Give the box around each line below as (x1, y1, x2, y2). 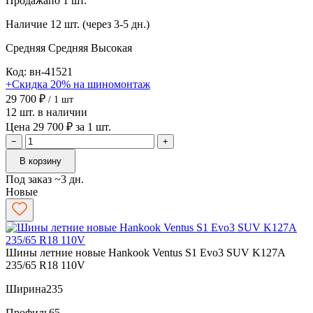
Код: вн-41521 (6, 65, 73, 78)
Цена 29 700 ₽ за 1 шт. (6, 120, 111, 133)
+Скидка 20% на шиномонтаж (6, 78, 150, 90)
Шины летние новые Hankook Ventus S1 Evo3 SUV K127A (6, 246, 285, 259)
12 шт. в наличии (6, 105, 87, 118)
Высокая (91, 41, 132, 54)
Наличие (6, 17, 48, 30)
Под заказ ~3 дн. (6, 173, 84, 185)
